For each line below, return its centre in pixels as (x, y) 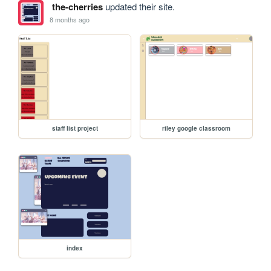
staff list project (75, 129)
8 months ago (70, 19)
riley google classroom (197, 129)
